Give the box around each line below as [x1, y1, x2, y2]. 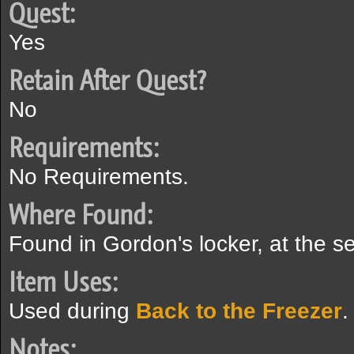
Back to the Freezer [136, 299, 342, 323]
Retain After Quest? [9, 62, 206, 99]
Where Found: [9, 197, 153, 233]
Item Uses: [9, 264, 118, 300]
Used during [9, 299, 136, 323]
